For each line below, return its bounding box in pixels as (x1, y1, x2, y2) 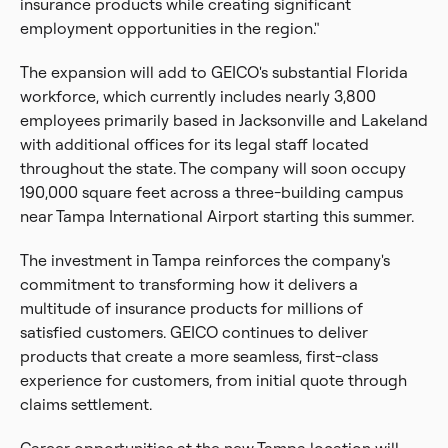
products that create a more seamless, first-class (20, 346, 378, 366)
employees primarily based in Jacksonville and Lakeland (20, 110, 428, 130)
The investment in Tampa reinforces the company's (20, 250, 390, 270)
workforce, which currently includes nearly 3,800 (20, 86, 376, 106)
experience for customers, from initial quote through (20, 370, 407, 390)
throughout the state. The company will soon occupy (20, 158, 406, 178)
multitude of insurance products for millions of (20, 298, 363, 318)
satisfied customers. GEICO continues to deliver (20, 322, 368, 342)
